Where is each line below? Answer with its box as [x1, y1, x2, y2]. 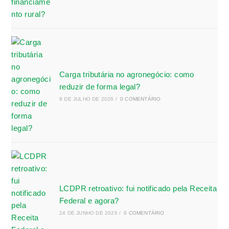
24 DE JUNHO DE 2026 [59, 210, 118, 216]
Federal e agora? [59, 196, 119, 205]
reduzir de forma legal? [59, 82, 141, 91]
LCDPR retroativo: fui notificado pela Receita [59, 184, 217, 193]
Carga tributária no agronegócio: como [59, 70, 194, 79]
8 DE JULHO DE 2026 [59, 96, 114, 102]
